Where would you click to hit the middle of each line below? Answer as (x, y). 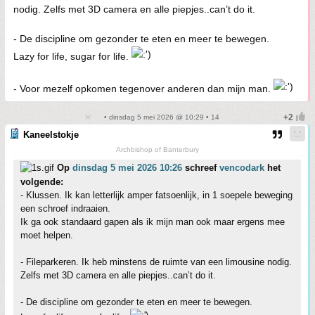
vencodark (242, 168)
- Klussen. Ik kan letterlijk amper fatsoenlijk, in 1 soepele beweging (156, 195)
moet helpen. (47, 235)
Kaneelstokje (51, 135)
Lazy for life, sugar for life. (72, 56)
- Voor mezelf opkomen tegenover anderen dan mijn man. (143, 89)
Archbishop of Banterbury (157, 149)
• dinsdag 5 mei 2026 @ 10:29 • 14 (160, 117)
